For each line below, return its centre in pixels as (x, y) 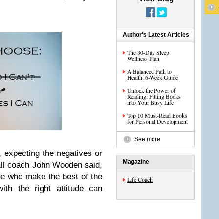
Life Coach (140, 179)
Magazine (136, 162)
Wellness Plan (143, 58)
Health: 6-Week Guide (153, 77)
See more (147, 139)
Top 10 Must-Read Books (157, 115)
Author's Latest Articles (156, 35)
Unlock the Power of (151, 90)
